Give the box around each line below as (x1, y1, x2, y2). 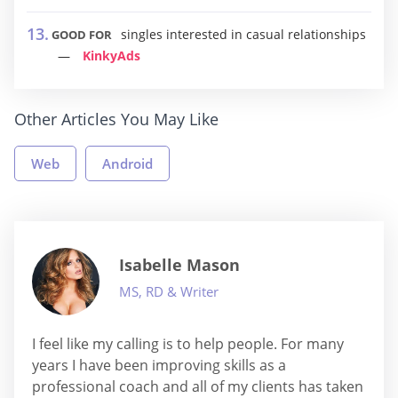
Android (102, 155, 153, 172)
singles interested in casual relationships (121, 26, 366, 43)
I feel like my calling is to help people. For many (32, 334, 344, 354)
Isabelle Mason (119, 254, 240, 275)
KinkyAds (83, 47, 140, 64)
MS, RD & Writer (119, 283, 219, 300)
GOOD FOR (52, 27, 112, 43)
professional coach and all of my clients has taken (32, 377, 363, 396)
